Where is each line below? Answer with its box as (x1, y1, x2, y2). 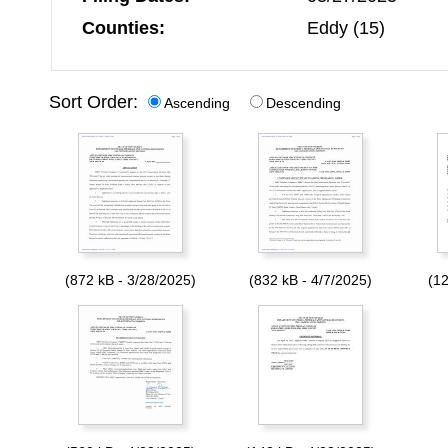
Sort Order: (49, 91, 143, 112)
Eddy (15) (307, 17, 385, 38)
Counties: (82, 17, 165, 38)
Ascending (164, 94, 230, 111)
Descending (266, 94, 341, 111)
